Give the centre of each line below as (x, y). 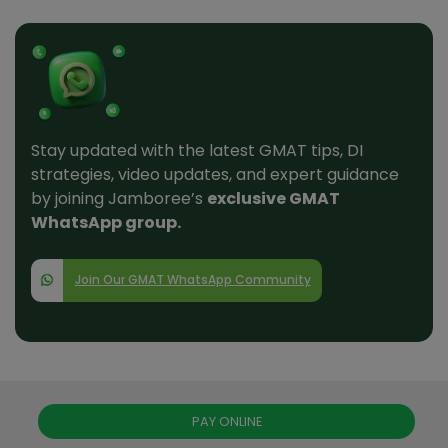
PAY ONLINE (226, 422)
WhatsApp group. (106, 222)
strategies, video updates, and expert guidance (215, 174)
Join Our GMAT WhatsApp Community (192, 279)
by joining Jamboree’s (119, 198)
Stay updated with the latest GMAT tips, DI (197, 150)
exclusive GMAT (273, 198)
